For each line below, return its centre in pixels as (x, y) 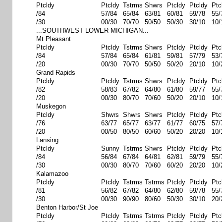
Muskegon (51, 106)
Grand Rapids (56, 73)
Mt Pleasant (54, 39)
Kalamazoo (52, 174)
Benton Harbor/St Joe (67, 207)
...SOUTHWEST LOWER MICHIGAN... (92, 30)
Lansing (47, 140)
